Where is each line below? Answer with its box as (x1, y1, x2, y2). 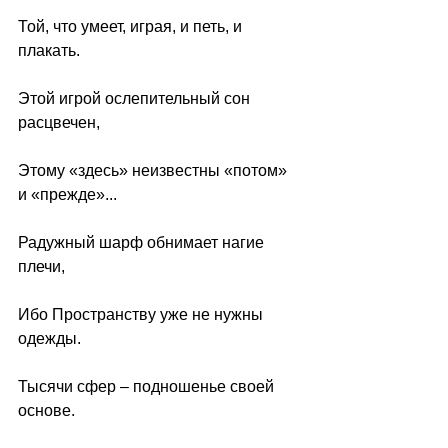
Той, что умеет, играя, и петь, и (18, 18, 246, 35)
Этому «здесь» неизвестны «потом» (18, 162, 291, 179)
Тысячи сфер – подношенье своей (18, 378, 278, 395)
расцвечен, (18, 114, 100, 131)
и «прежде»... (18, 186, 117, 203)
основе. (18, 402, 75, 419)
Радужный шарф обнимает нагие (18, 234, 268, 251)
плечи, (18, 258, 65, 275)
